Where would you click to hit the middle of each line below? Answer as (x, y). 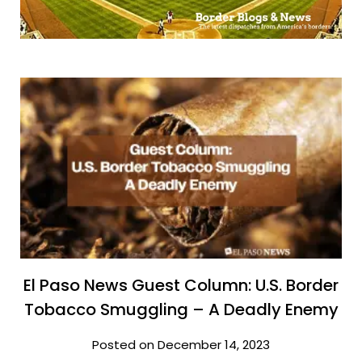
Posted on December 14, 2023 (181, 344)
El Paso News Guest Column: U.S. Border (181, 285)
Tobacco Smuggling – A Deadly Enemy (181, 309)
